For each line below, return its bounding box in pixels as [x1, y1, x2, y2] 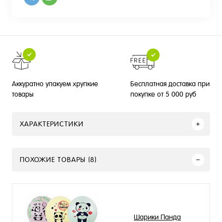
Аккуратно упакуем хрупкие [12, 80, 98, 88]
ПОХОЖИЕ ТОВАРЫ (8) [20, 156, 97, 164]
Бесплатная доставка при [130, 79, 210, 88]
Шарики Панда [134, 213, 181, 221]
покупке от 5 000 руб [130, 90, 197, 98]
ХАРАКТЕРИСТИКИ [20, 120, 84, 128]
